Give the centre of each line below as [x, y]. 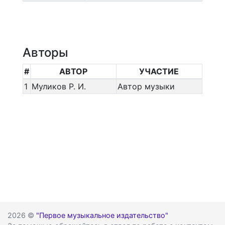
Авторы [45, 52]
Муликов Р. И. [59, 86]
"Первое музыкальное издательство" [102, 215]
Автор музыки [146, 86]
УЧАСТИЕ [159, 71]
